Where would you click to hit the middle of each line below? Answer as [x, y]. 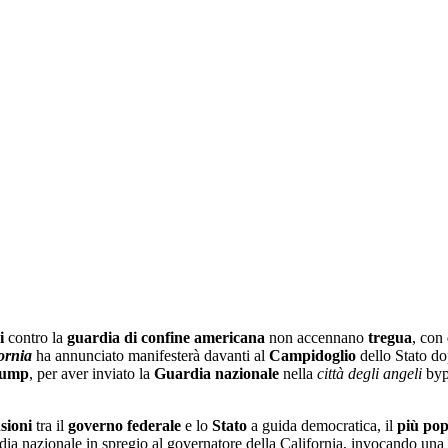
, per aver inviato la [91, 373]
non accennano [316, 337]
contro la [35, 337]
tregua [390, 337]
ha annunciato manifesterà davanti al [150, 355]
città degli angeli [369, 373]
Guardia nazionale [216, 373]
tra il [50, 425]
